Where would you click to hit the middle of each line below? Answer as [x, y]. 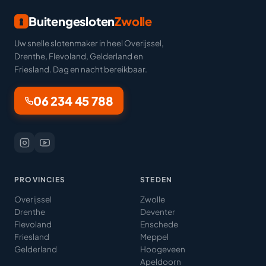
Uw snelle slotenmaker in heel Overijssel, [89, 43]
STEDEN [156, 180]
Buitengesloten [72, 21]
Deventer [158, 212]
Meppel [154, 237]
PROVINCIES [40, 180]
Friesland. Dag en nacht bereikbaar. [81, 69]
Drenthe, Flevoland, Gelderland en [79, 56]
